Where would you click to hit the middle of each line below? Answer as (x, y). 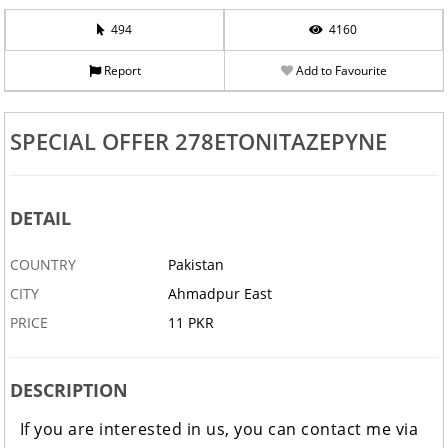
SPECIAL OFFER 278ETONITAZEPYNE (198, 141)
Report (120, 70)
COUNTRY (42, 265)
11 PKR (191, 323)
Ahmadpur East (220, 294)
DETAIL (40, 218)
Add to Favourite (339, 70)
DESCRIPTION (68, 390)
